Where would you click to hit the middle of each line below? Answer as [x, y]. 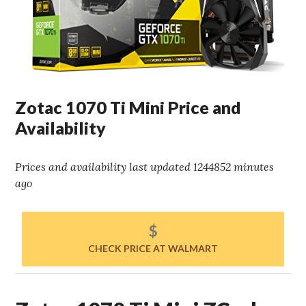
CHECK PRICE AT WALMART [153, 249]
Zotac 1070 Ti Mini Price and [128, 108]
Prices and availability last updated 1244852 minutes [145, 167]
